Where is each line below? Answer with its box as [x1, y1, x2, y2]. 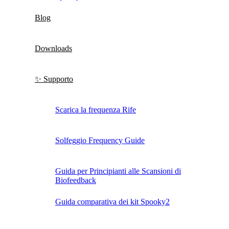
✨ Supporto [35, 75, 73, 84]
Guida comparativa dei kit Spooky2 [55, 197, 170, 207]
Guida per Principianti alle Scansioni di [55, 167, 181, 176]
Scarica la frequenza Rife [55, 105, 136, 114]
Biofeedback [55, 176, 96, 185]
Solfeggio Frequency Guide [55, 136, 145, 145]
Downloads [35, 44, 72, 53]
